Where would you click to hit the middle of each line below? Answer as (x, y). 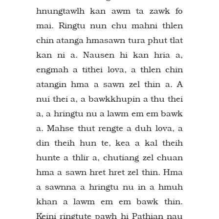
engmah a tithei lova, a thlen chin (109, 69)
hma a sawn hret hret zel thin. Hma (109, 172)
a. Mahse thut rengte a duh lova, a (109, 128)
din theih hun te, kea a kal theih (109, 142)
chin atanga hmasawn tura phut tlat (109, 40)
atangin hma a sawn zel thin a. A (109, 84)
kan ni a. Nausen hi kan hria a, (109, 55)
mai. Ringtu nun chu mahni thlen (109, 25)
